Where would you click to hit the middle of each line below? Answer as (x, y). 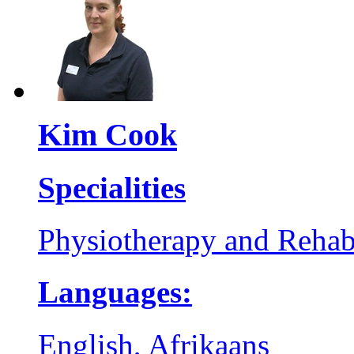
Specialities (112, 187)
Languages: (115, 292)
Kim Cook (107, 134)
